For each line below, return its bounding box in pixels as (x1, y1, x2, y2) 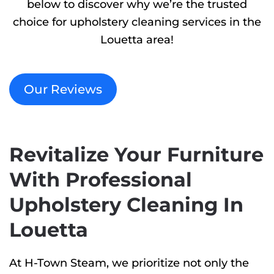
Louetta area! (100, 33, 174, 47)
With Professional (9, 168, 192, 192)
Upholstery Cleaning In (9, 193, 243, 217)
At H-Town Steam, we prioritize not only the (9, 256, 249, 270)
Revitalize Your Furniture (9, 143, 264, 167)
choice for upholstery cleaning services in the (13, 15, 261, 29)
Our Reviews (24, 82, 102, 97)
